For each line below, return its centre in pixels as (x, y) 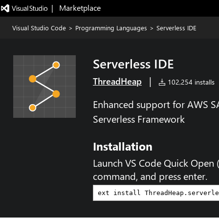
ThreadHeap (117, 81)
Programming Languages (111, 28)
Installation (123, 146)
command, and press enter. (150, 176)
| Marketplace (76, 8)
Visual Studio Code (39, 28)
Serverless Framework (139, 119)
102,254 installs (190, 82)
